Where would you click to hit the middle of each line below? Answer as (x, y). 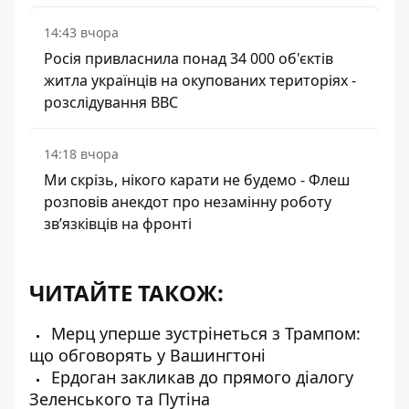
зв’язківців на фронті (118, 224)
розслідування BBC (111, 102)
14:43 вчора (81, 32)
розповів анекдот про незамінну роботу (188, 202)
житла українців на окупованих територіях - (200, 80)
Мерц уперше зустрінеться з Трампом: (204, 333)
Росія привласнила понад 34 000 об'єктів (189, 58)
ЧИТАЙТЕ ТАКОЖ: (126, 293)
